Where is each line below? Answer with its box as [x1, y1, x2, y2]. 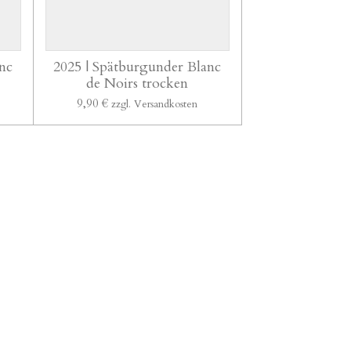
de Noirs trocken [86, 74, 189, 93]
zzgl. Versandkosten [111, 97, 198, 111]
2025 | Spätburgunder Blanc [53, 57, 222, 77]
